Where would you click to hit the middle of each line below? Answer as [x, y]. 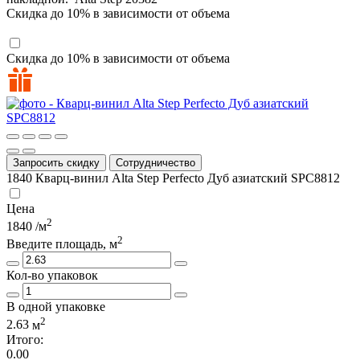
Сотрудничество [155, 162]
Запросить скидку [56, 162]
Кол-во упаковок [52, 276]
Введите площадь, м [62, 244]
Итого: [25, 339]
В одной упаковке [56, 307]
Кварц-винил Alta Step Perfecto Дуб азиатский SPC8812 [188, 178]
